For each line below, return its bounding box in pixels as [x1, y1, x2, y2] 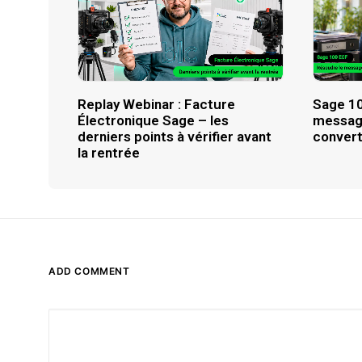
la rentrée [78, 144, 140, 161]
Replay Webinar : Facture [78, 95, 235, 112]
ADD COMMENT [48, 265, 130, 277]
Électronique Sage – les [78, 112, 229, 128]
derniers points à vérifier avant [78, 128, 271, 145]
